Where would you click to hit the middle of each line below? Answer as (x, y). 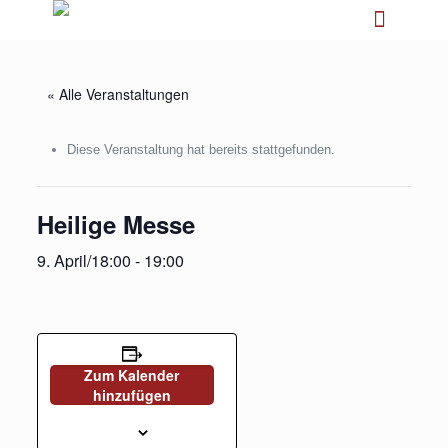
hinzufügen (131, 395)
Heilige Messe (115, 224)
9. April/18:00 (83, 260)
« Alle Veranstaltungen (117, 94)
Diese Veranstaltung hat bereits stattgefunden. (200, 149)
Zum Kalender (132, 375)
